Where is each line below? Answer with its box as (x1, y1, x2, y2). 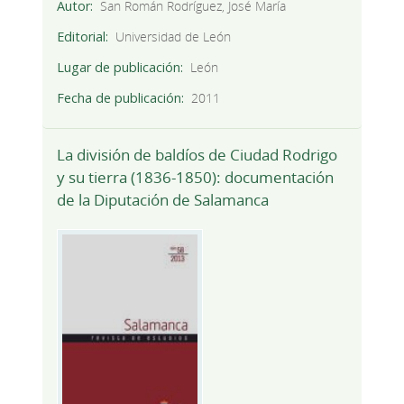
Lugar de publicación (56, 58, 180, 76)
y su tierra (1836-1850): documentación (56, 166, 334, 188)
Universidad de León (115, 27, 232, 45)
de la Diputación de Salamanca (56, 188, 269, 210)
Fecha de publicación (56, 88, 181, 106)
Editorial (56, 27, 106, 45)
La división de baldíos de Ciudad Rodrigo (56, 143, 337, 165)
